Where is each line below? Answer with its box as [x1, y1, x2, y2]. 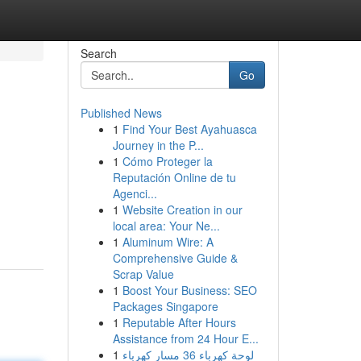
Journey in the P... [112, 137, 204, 153]
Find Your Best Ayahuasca [122, 121, 257, 137]
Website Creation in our [122, 201, 243, 218]
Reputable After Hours [122, 314, 236, 330]
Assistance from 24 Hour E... [112, 330, 259, 346]
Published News [80, 105, 162, 121]
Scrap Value [112, 266, 174, 282]
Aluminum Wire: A [122, 234, 214, 250]
